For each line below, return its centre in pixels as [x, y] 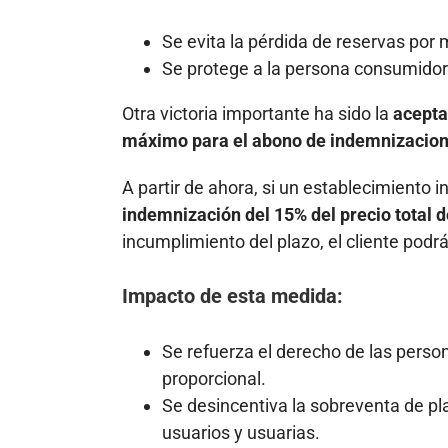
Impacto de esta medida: [232, 296]
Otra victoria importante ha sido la [257, 113]
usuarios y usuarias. [241, 433]
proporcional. [214, 379]
